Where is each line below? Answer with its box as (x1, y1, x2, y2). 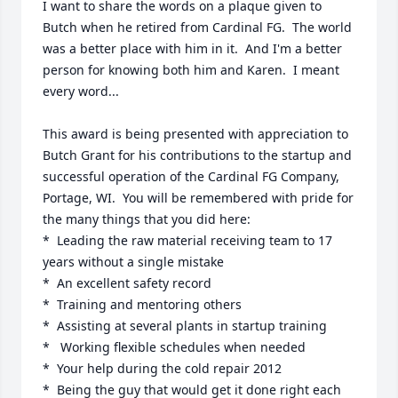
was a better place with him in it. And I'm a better (43, 40, 342, 57)
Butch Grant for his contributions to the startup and (43, 147, 352, 163)
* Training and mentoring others (43, 296, 242, 313)
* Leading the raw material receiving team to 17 (43, 232, 332, 249)
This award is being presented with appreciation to (43, 125, 348, 142)
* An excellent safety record (43, 275, 211, 291)
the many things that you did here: (43, 211, 251, 227)
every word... (43, 83, 119, 99)
